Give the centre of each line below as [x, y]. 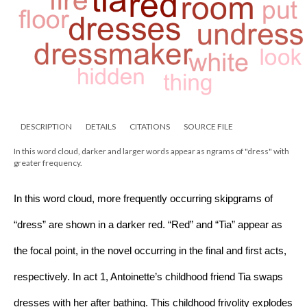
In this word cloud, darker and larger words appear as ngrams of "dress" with [151, 151]
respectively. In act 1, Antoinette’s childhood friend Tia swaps [148, 277]
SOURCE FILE [208, 127]
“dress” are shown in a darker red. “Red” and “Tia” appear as [148, 225]
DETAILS [101, 127]
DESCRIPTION [46, 127]
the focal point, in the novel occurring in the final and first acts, [150, 251]
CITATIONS [150, 127]
